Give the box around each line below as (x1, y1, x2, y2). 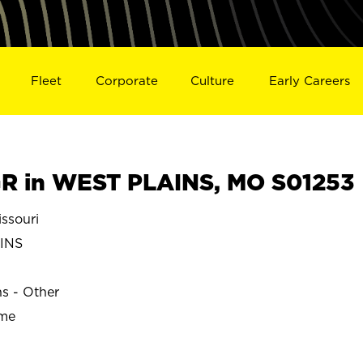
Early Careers (269, 73, 351, 88)
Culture (190, 73, 235, 88)
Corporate (95, 73, 158, 88)
